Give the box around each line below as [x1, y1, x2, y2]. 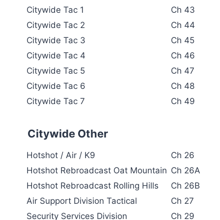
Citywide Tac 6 [27, 81, 85, 91]
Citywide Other [25, 127, 108, 140]
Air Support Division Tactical [27, 195, 137, 206]
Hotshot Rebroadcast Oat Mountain [27, 165, 167, 175]
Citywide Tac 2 [27, 20, 85, 30]
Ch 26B [171, 180, 200, 191]
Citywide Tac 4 [27, 50, 85, 60]
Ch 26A [171, 165, 200, 175]
